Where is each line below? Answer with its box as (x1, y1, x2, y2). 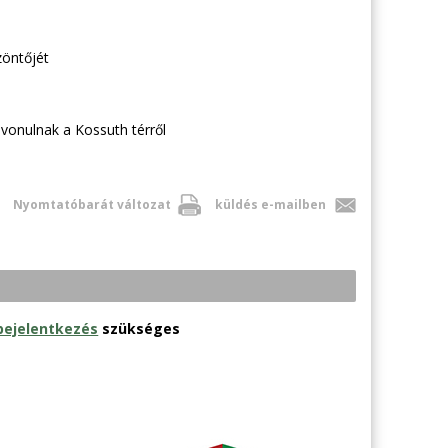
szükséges (98, 318, 181, 338)
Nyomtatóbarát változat (12, 195, 171, 213)
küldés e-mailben (214, 195, 326, 213)
